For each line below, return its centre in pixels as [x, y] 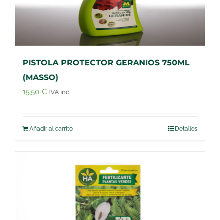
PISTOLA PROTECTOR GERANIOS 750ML [106, 62]
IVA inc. [60, 92]
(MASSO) [41, 77]
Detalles [186, 128]
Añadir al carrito [51, 128]
